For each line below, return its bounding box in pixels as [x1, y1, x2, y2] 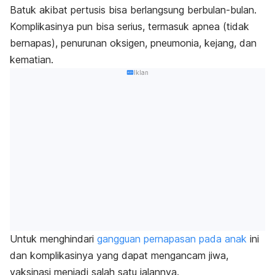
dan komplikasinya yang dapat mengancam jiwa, [10, 249, 228, 262]
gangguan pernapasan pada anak [97, 233, 247, 246]
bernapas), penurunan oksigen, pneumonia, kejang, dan [10, 36, 257, 49]
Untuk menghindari [10, 233, 97, 246]
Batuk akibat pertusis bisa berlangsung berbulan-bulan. [10, 3, 257, 16]
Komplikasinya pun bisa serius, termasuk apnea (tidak [10, 20, 249, 33]
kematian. [10, 53, 56, 66]
